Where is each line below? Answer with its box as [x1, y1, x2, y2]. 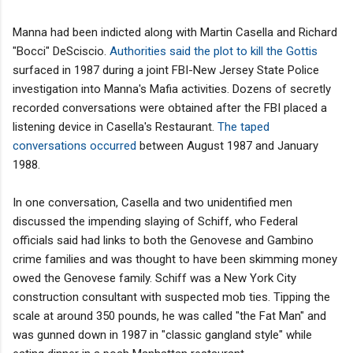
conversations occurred [13, 138, 139, 153]
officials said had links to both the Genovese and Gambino [13, 232, 314, 247]
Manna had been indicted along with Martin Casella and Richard [13, 24, 337, 39]
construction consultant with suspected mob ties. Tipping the [13, 289, 330, 304]
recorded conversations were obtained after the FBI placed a [13, 100, 327, 115]
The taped [217, 119, 269, 134]
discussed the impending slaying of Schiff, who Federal [13, 214, 298, 229]
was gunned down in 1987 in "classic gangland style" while [13, 327, 312, 342]
